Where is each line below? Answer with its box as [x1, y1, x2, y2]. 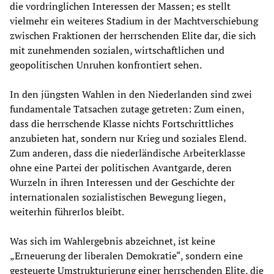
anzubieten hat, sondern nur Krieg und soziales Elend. [10, 131, 246, 145]
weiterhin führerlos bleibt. [10, 204, 124, 218]
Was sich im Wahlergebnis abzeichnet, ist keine [10, 234, 215, 248]
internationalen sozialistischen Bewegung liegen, [10, 190, 226, 204]
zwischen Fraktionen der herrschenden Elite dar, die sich [10, 28, 256, 42]
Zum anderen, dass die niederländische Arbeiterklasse [10, 146, 245, 160]
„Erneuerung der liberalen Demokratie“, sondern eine [10, 248, 243, 262]
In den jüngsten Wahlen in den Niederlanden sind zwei [10, 87, 252, 101]
